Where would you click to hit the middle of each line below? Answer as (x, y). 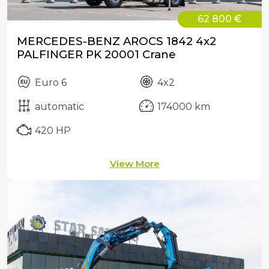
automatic (59, 107)
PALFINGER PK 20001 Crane (96, 54)
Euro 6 (51, 83)
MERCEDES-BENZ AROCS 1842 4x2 (116, 41)
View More (134, 164)
